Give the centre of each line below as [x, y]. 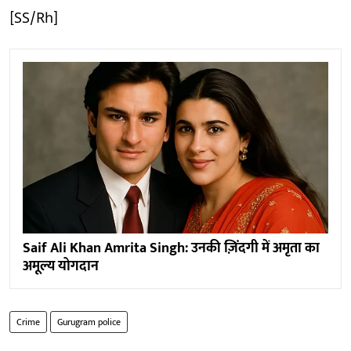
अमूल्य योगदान [61, 266]
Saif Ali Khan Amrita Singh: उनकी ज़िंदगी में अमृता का [171, 248]
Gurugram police [89, 322]
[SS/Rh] [34, 19]
